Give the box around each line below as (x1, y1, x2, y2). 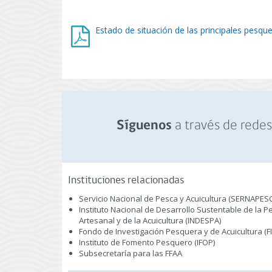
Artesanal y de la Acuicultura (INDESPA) (79, 215, 221, 226)
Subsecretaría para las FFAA (79, 248, 182, 259)
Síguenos (116, 119, 172, 133)
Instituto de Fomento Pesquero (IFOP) (79, 237, 215, 248)
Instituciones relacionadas (68, 175, 184, 186)
